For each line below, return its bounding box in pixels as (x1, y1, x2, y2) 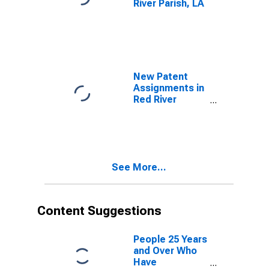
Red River (133, 94, 177, 105)
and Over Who (133, 245, 197, 256)
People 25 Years (133, 234, 207, 245)
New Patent (133, 71, 188, 82)
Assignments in (133, 82, 204, 94)
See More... (112, 162, 166, 173)
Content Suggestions (37, 204, 162, 218)
